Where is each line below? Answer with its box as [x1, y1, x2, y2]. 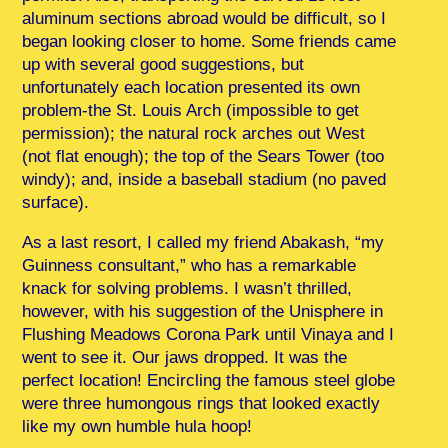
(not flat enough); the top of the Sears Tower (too [22, 146, 385, 166]
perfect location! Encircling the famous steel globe [22, 370, 396, 390]
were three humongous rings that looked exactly [22, 393, 381, 413]
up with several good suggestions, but [22, 54, 305, 74]
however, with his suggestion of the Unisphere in [22, 301, 384, 321]
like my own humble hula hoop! [22, 416, 253, 436]
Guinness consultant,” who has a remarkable [22, 255, 357, 275]
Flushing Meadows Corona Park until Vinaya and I [22, 324, 395, 344]
